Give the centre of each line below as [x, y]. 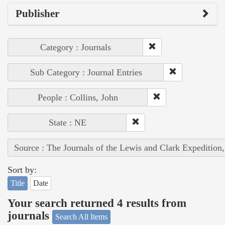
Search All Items [81, 216]
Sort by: [22, 170]
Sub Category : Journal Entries [86, 72]
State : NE [67, 122]
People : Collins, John [78, 97]
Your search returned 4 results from [97, 203]
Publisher [37, 13]
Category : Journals [76, 47]
